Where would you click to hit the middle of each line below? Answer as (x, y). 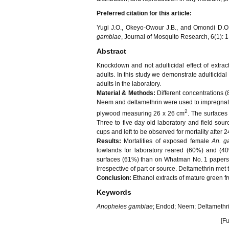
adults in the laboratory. (129, 84)
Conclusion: (114, 178)
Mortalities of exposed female (166, 141)
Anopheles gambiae (125, 207)
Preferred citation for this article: (144, 13)
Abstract (111, 51)
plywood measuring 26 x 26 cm (141, 113)
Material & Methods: (126, 93)
